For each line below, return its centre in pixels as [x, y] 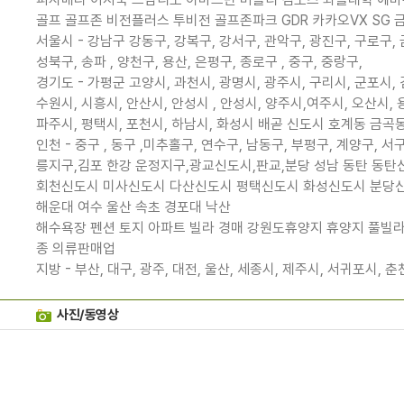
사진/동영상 [88, 315]
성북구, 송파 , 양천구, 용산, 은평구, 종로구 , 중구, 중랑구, [200, 62]
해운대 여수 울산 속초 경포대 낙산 [134, 207]
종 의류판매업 [76, 249]
